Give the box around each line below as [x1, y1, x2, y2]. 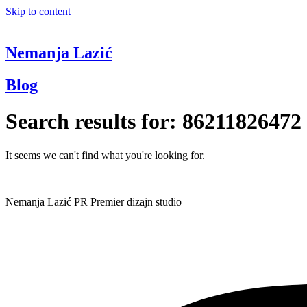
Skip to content [5, 5, 71, 17]
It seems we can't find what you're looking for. [5, 149, 205, 161]
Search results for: [5, 109, 182, 134]
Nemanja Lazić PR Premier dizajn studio [5, 195, 182, 208]
